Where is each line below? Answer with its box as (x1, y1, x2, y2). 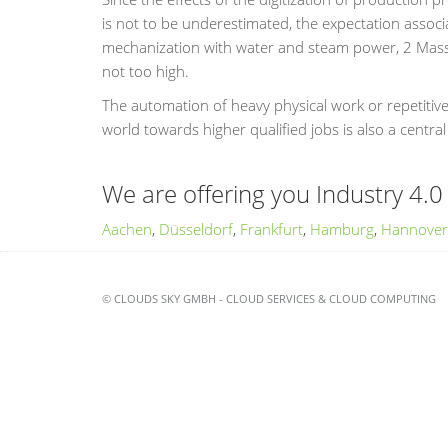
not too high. (102, 61, 189, 81)
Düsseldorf (159, 219, 233, 239)
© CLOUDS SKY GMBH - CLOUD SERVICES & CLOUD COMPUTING (102, 291, 436, 306)
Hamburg (310, 219, 374, 239)
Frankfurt (240, 219, 303, 239)
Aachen (102, 219, 152, 239)
